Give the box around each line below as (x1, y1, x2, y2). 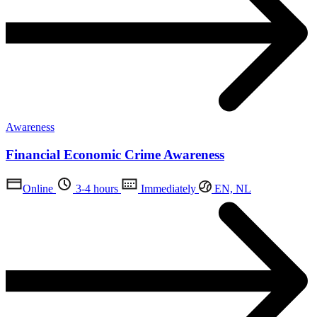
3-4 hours (73, 183, 118, 195)
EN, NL (212, 183, 251, 195)
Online (23, 183, 53, 195)
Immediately (138, 183, 196, 195)
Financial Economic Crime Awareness (6, 146, 224, 162)
